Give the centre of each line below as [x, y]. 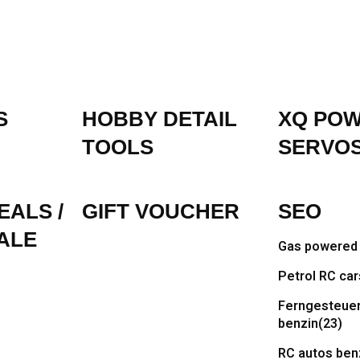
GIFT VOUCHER [161, 211]
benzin [298, 324]
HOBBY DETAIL [160, 119]
